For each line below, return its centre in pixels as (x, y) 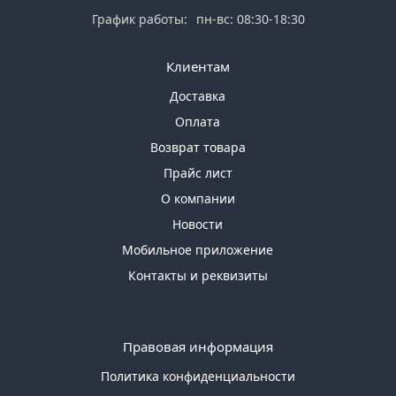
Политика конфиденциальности (198, 377)
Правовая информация (198, 347)
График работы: (139, 19)
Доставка (198, 96)
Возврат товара (198, 148)
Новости (198, 225)
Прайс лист (198, 173)
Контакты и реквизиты (198, 276)
